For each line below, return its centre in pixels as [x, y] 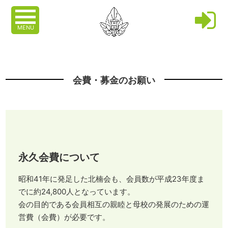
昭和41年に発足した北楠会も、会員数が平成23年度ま [111, 179]
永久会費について [59, 158]
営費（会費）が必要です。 [64, 217]
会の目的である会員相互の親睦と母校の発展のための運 [113, 205]
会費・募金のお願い [114, 80]
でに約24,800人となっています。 [76, 192]
